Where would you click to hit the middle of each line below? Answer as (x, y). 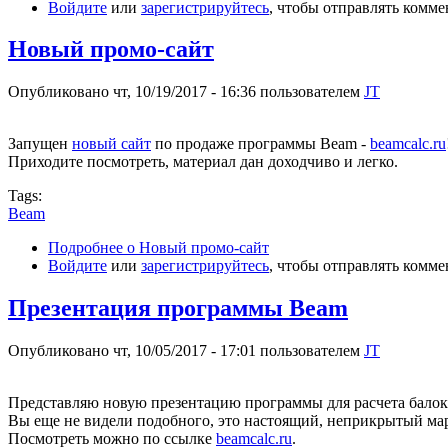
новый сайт (111, 144)
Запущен (40, 144)
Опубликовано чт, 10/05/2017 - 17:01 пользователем (186, 351)
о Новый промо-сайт (196, 248)
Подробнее (85, 248)
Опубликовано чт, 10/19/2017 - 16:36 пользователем (186, 92)
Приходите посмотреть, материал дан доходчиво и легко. (203, 162)
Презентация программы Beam (178, 308)
